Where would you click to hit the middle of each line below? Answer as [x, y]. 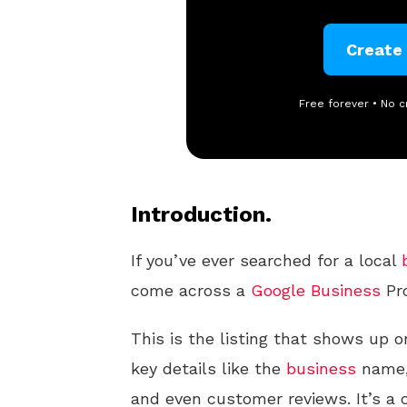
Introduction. [201, 214]
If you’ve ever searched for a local [266, 260]
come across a [191, 290]
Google [278, 290]
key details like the [208, 368]
